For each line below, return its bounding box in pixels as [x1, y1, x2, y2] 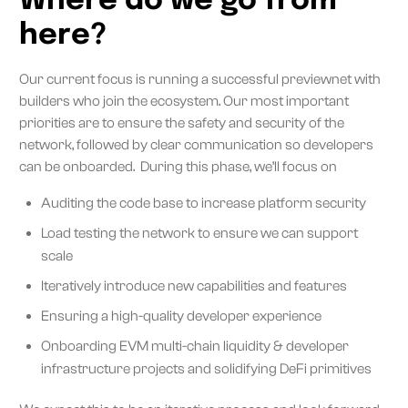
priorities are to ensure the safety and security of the [19, 114, 344, 131]
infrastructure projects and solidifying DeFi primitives [41, 360, 372, 377]
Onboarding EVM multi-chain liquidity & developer [41, 337, 349, 354]
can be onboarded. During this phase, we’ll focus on [19, 158, 340, 175]
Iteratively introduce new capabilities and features [41, 277, 347, 294]
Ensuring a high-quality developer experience [41, 307, 321, 324]
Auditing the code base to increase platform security [41, 194, 366, 211]
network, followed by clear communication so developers [19, 136, 373, 153]
